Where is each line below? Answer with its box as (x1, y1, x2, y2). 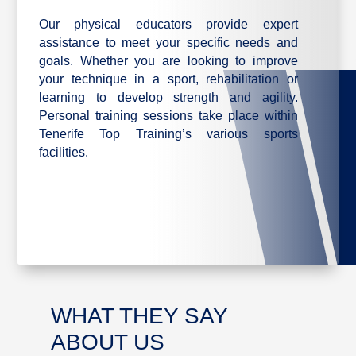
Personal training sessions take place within (38, 109, 298, 123)
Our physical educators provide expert (38, 17, 298, 32)
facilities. (38, 145, 88, 160)
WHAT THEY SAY (50, 304, 228, 329)
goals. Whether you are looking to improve (38, 54, 298, 68)
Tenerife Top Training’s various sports (38, 127, 298, 141)
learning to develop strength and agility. (38, 91, 298, 105)
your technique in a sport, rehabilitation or (38, 72, 298, 87)
